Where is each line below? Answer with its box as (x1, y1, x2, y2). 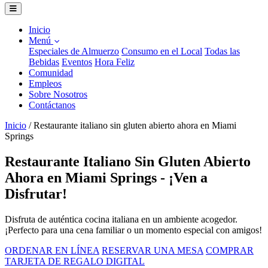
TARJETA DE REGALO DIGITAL (5, 255, 145, 266)
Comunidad (29, 68, 73, 78)
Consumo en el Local (121, 46, 202, 56)
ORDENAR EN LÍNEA (5, 245, 99, 255)
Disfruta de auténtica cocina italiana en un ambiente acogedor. (5, 214, 237, 224)
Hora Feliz (95, 57, 135, 67)
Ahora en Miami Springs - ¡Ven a (5, 169, 208, 185)
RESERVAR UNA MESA (102, 245, 203, 255)
